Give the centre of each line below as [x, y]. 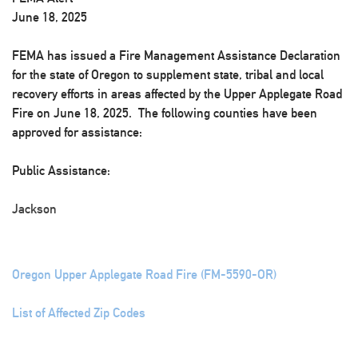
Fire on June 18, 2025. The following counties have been [165, 113]
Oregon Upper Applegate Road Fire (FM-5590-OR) [144, 274]
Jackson [34, 209]
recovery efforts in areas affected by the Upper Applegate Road [177, 94]
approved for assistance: [77, 132]
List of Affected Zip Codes [79, 313]
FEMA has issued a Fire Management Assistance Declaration [176, 56]
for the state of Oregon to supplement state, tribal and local [168, 75]
